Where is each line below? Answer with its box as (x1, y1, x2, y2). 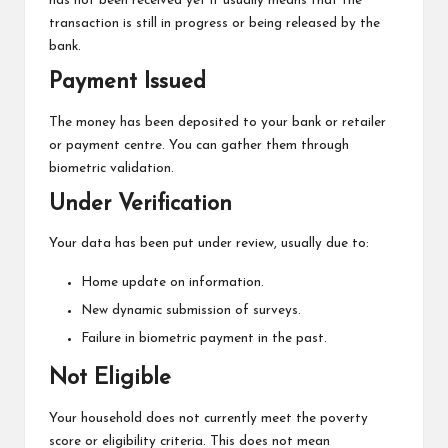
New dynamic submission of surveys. (81, 304, 301, 318)
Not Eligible (49, 367, 171, 391)
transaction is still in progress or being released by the (49, 17, 380, 31)
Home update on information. (81, 276, 264, 290)
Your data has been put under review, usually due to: (49, 237, 369, 251)
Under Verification (49, 192, 232, 216)
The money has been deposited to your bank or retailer (49, 115, 386, 129)
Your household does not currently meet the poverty (49, 411, 368, 425)
